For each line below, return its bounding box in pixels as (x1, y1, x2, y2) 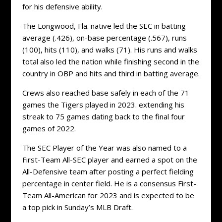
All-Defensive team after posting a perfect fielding (22, 166, 194, 177)
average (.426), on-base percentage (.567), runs (22, 33, 187, 43)
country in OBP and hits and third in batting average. (22, 68, 200, 79)
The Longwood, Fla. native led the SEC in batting (22, 21, 186, 31)
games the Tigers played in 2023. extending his (22, 100, 184, 110)
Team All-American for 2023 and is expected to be (22, 190, 194, 201)
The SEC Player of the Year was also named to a (22, 143, 187, 153)
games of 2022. (22, 123, 76, 134)
